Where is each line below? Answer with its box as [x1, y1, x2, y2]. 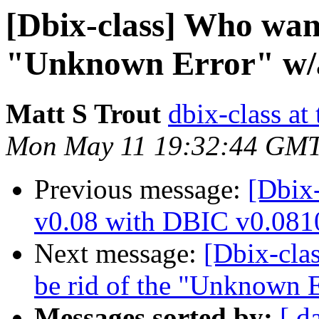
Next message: [34, 238, 204, 269]
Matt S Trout [6, 98, 161, 130]
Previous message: [34, 174, 248, 205]
